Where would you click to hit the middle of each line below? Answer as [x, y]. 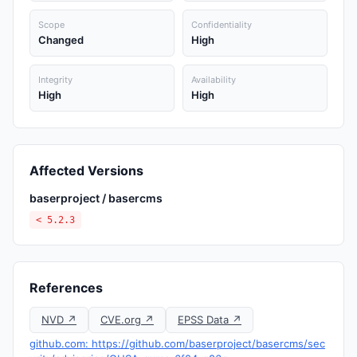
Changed [61, 40]
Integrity [55, 80]
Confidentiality [222, 25]
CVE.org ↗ [127, 320]
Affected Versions [86, 171]
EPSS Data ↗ [210, 320]
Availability [214, 80]
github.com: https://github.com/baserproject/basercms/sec [177, 343]
